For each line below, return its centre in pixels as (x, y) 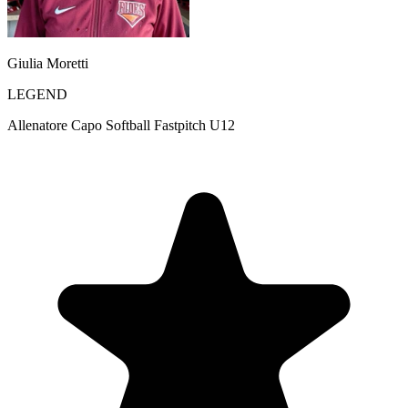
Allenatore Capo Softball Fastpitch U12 (121, 125)
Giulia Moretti (48, 63)
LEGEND (37, 94)
